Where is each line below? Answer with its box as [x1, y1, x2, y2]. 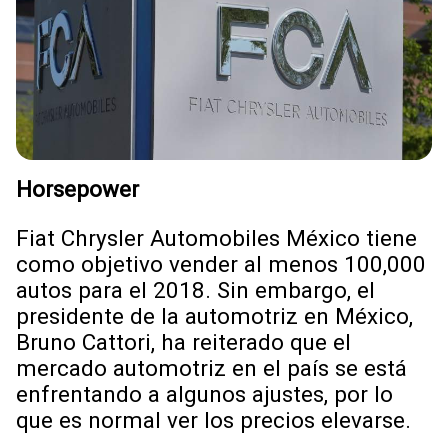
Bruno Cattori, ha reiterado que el [16, 328, 351, 355]
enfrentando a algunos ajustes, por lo [16, 380, 393, 407]
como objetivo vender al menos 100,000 [16, 250, 426, 277]
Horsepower [16, 176, 139, 203]
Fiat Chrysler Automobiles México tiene [16, 224, 417, 251]
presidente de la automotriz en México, [16, 302, 413, 329]
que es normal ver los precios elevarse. [16, 406, 411, 433]
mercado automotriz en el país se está [16, 354, 407, 381]
